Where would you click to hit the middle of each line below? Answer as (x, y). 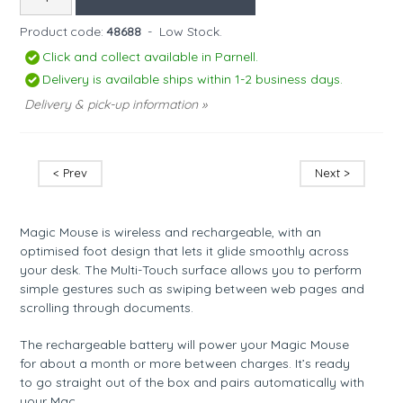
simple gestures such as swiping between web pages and (193, 288)
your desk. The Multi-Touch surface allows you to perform (191, 269)
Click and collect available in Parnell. (151, 56)
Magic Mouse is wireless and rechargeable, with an (171, 232)
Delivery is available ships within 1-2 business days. (193, 79)
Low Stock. (191, 31)
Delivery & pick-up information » (116, 104)
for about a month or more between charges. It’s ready (185, 363)
